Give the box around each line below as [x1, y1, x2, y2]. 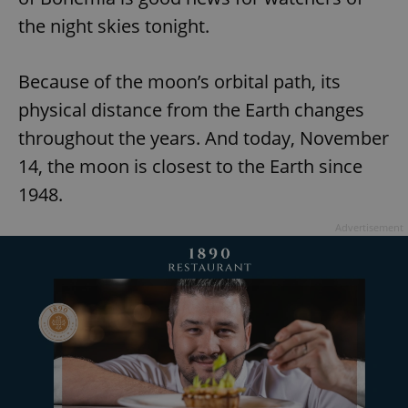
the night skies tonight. [18, 14, 209, 39]
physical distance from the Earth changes [18, 97, 364, 123]
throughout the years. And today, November [18, 126, 389, 151]
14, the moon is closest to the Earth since [18, 154, 362, 179]
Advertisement [335, 220, 403, 235]
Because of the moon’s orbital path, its [18, 69, 341, 95]
